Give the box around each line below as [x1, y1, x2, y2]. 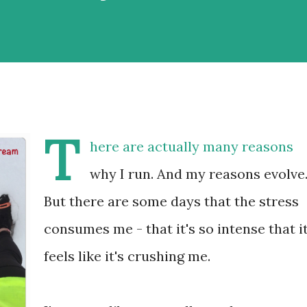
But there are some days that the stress [44, 193, 299, 210]
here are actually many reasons [90, 138, 293, 155]
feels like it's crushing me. [44, 247, 210, 265]
